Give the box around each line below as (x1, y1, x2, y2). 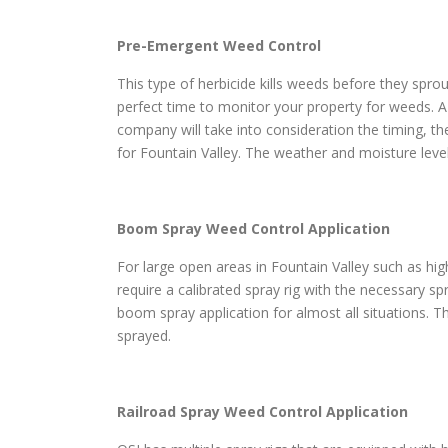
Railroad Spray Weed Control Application (117, 402, 408, 422)
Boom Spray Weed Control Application (117, 219, 390, 239)
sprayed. (117, 326, 171, 346)
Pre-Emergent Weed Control (117, 36, 321, 56)
